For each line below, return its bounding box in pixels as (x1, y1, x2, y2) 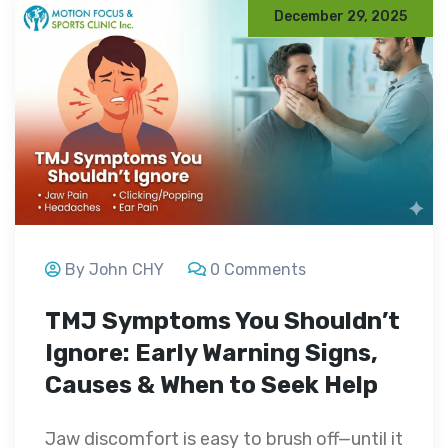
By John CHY (65, 260, 164, 280)
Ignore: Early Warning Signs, (45, 339, 378, 368)
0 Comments (210, 260, 306, 280)
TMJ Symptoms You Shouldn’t (45, 307, 400, 336)
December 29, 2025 (274, 8, 407, 26)
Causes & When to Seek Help (45, 371, 378, 400)
